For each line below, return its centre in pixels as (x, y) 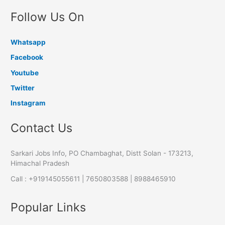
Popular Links (48, 207)
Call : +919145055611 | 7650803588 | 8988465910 (93, 179)
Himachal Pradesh (40, 163)
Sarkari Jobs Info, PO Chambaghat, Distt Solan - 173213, (102, 153)
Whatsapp (28, 42)
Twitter (23, 88)
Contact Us (42, 128)
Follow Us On (48, 17)
